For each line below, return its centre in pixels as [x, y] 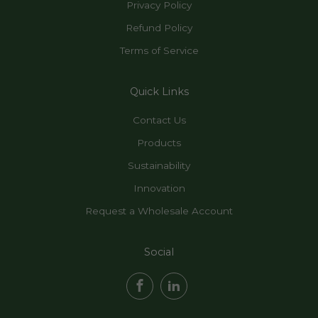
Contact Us [159, 120]
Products [159, 143]
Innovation [159, 188]
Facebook [180, 285]
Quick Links [159, 92]
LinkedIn [209, 285]
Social [159, 252]
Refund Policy [159, 28]
